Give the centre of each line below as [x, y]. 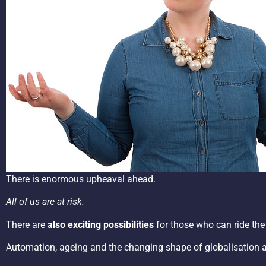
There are [27, 224]
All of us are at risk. [45, 202]
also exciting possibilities [101, 224]
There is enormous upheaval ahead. [81, 179]
